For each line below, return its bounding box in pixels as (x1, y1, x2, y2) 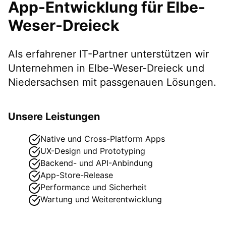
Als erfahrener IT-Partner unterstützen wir (8, 47, 209, 60)
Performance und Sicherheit (40, 182, 147, 192)
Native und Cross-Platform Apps (40, 133, 165, 144)
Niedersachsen (8, 76, 79, 88)
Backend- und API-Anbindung (40, 157, 153, 168)
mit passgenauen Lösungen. (79, 76, 216, 88)
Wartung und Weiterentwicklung (40, 194, 162, 204)
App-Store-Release (40, 169, 113, 180)
